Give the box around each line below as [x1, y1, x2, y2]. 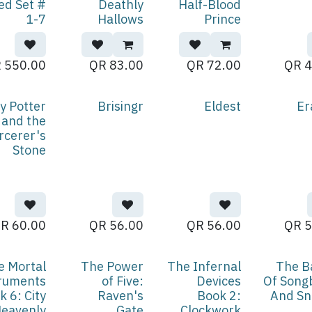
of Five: [101, 273, 143, 289]
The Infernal [166, 258, 241, 274]
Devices [196, 273, 241, 289]
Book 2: [196, 288, 241, 304]
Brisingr [97, 98, 143, 114]
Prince [203, 11, 241, 27]
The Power [80, 258, 143, 274]
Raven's [97, 288, 143, 304]
